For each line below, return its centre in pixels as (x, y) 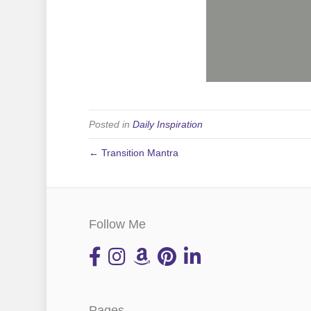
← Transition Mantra (133, 152)
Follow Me (117, 224)
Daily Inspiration (167, 124)
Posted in (110, 124)
